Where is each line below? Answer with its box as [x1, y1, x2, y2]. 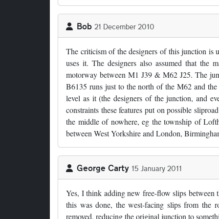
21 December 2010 [94, 22, 154, 32]
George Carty [77, 162, 129, 174]
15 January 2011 [131, 163, 182, 174]
